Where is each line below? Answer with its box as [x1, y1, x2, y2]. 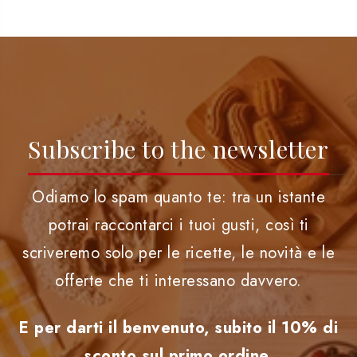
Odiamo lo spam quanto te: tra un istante [32, 186, 325, 210]
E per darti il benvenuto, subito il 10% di [19, 316, 338, 340]
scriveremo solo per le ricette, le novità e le [22, 241, 335, 265]
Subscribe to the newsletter [28, 133, 329, 166]
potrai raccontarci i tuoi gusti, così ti [48, 214, 309, 237]
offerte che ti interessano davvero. [55, 269, 302, 293]
